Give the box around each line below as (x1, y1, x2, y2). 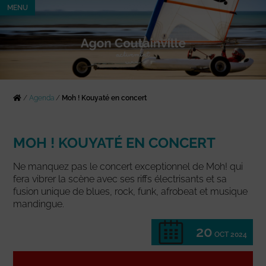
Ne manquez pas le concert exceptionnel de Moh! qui (13, 161, 243, 173)
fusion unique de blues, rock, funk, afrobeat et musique (13, 186, 248, 198)
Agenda (29, 94, 55, 103)
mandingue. (13, 198, 65, 210)
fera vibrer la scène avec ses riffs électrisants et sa (13, 173, 227, 185)
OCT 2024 (214, 230, 247, 239)
